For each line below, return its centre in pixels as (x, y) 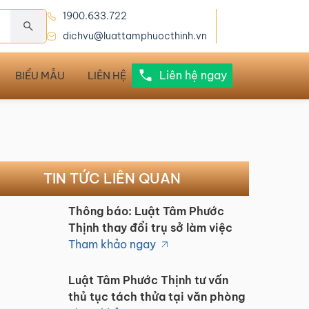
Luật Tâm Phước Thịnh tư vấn (148, 280)
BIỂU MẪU (40, 76)
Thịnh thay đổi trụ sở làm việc (150, 228)
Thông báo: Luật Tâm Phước (146, 211)
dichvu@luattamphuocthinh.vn (134, 36)
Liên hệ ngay (193, 75)
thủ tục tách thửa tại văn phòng (156, 297)
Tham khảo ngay (112, 244)
